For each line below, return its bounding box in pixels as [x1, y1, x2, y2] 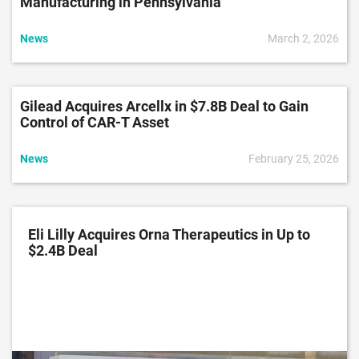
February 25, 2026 [248, 151, 339, 165]
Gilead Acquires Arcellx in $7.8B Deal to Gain [20, 98, 309, 115]
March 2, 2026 [268, 31, 339, 45]
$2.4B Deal [28, 242, 98, 259]
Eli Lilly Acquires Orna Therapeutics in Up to [28, 226, 310, 243]
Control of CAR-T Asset [20, 114, 169, 131]
